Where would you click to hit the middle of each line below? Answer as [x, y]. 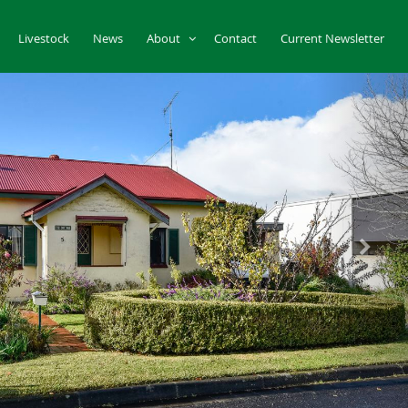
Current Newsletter [335, 38]
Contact [238, 38]
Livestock [46, 38]
